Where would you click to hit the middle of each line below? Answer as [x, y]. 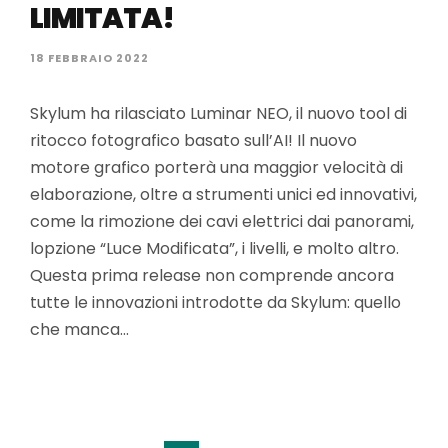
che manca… [79, 329]
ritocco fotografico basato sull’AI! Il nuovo [193, 140]
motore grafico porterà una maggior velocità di [216, 167]
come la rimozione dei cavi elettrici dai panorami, [222, 221]
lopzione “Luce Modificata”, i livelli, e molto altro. [214, 248]
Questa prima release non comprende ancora [212, 275]
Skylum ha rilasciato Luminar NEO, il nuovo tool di [218, 113]
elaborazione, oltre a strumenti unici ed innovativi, [223, 194]
